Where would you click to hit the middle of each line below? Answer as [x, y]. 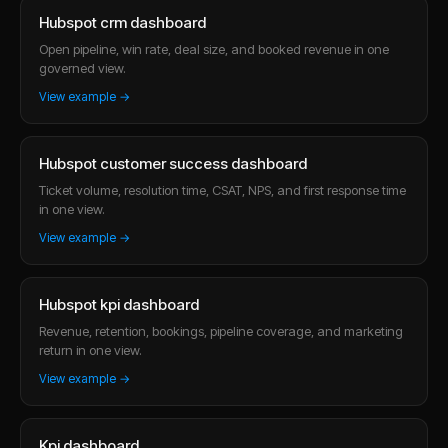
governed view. [82, 67]
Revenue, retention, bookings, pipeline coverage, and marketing [221, 330]
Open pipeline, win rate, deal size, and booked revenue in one [214, 48]
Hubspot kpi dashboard [119, 304]
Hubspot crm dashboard [122, 22]
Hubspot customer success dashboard [173, 163]
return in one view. [90, 349]
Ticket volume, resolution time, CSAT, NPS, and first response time [222, 189]
